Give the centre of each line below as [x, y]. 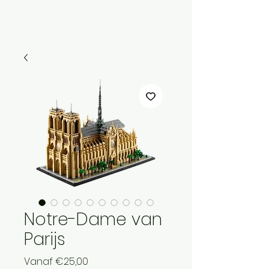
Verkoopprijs [117, 261]
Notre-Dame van [93, 219]
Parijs [45, 239]
